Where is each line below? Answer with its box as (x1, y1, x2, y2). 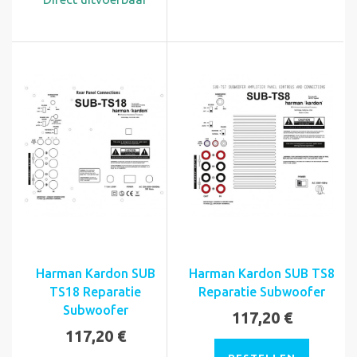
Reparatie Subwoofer (198, 284, 325, 300)
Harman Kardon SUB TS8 (189, 266, 335, 281)
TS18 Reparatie (49, 284, 141, 300)
